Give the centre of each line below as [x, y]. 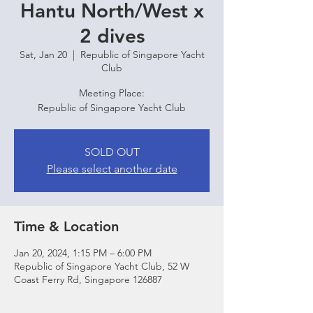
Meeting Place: [112, 93]
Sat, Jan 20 [43, 54]
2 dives [112, 36]
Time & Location [66, 226]
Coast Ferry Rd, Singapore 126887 [88, 279]
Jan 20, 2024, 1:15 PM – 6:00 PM [83, 253]
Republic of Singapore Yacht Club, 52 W [102, 266]
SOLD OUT [112, 152]
